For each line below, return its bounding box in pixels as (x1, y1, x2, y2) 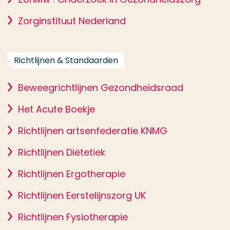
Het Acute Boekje (18, 103, 95, 116)
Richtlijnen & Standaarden (14, 54, 118, 66)
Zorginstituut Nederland (18, 14, 126, 27)
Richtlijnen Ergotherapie (18, 167, 125, 180)
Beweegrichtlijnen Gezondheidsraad (18, 81, 183, 94)
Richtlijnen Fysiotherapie (18, 210, 128, 223)
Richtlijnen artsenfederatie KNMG (18, 124, 167, 137)
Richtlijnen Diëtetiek (18, 146, 105, 159)
